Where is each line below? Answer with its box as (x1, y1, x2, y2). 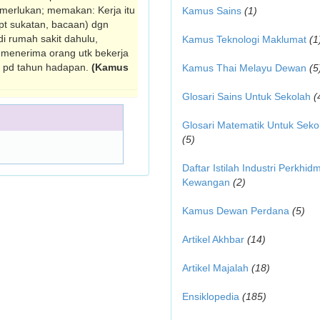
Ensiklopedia (182, 291, 239, 302)
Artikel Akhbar (182, 234, 244, 245)
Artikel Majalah (182, 262, 249, 274)
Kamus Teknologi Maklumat (182, 34, 306, 45)
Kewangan (182, 176, 230, 188)
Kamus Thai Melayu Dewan (182, 62, 306, 74)
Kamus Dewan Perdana (182, 205, 289, 216)
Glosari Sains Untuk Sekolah (182, 91, 311, 102)
